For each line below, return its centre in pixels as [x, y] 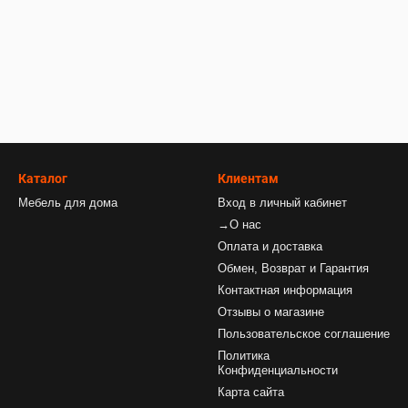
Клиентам [248, 178]
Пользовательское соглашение [304, 334]
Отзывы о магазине [271, 312]
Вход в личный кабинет [282, 203]
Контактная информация [285, 290]
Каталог [43, 178]
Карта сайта [251, 392]
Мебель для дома [68, 203]
